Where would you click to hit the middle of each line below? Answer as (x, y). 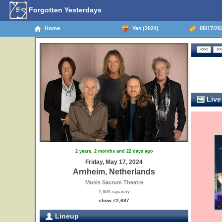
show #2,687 (114, 200)
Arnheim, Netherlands (114, 172)
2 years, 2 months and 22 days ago (114, 151)
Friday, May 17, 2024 (114, 162)
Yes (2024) (144, 28)
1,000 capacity (114, 192)
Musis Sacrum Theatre (114, 182)
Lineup (66, 216)
